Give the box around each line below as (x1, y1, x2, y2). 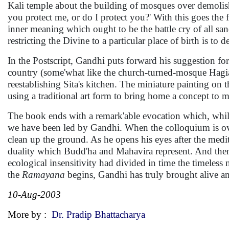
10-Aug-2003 (8, 189, 61, 200)
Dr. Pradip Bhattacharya (52, 209, 145, 220)
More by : (8, 209, 52, 220)
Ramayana (22, 169, 65, 180)
